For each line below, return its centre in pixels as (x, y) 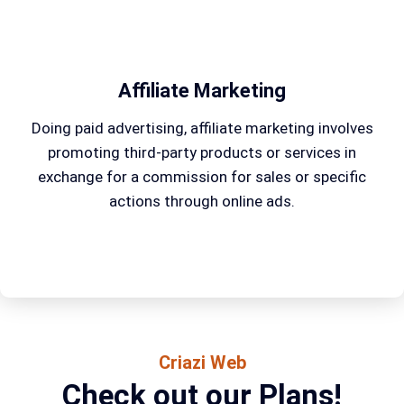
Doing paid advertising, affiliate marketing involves (202, 128)
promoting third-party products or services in (202, 152)
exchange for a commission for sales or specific (202, 176)
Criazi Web (202, 362)
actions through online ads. (202, 201)
